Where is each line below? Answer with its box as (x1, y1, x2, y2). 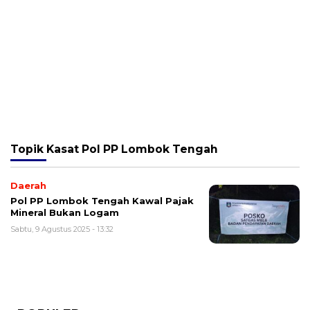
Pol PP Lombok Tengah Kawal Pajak (10, 195, 194, 207)
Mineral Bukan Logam (10, 207, 119, 219)
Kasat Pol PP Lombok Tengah (46, 143, 218, 156)
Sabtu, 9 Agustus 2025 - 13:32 (10, 224, 113, 235)
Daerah (10, 180, 46, 192)
